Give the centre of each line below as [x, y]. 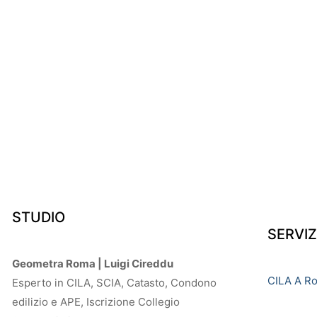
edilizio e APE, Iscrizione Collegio [96, 302]
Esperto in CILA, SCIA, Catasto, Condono [114, 283]
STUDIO [39, 217]
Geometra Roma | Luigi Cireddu [93, 264]
